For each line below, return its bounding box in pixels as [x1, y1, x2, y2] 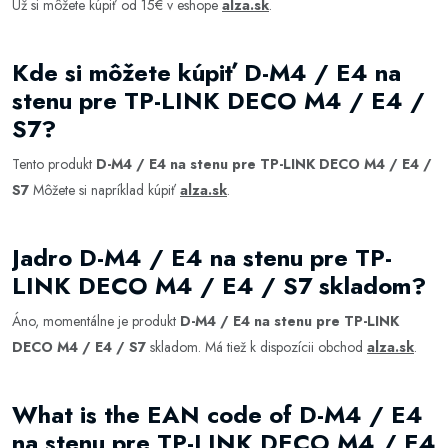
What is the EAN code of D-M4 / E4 [12, 397, 423, 432]
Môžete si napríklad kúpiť [29, 180, 180, 200]
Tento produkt [12, 154, 96, 174]
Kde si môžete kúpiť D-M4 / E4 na [12, 55, 401, 90]
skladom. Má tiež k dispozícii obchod [146, 337, 367, 357]
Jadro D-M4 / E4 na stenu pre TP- [12, 240, 392, 275]
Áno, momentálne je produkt [12, 311, 180, 331]
